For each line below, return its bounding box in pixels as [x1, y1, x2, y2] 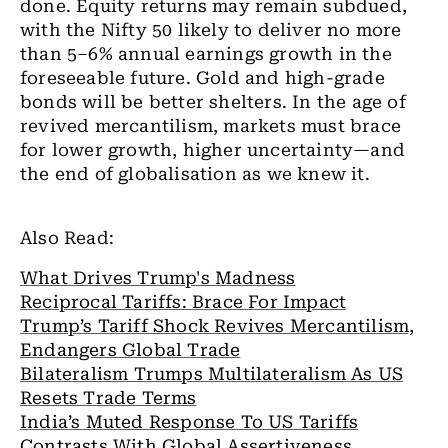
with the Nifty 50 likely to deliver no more [20, 20, 402, 40]
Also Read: [20, 228, 114, 248]
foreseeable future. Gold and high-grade [20, 68, 385, 88]
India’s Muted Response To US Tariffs [20, 412, 359, 432]
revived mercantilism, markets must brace [20, 116, 402, 136]
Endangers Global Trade [20, 340, 241, 360]
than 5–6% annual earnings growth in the [20, 44, 392, 64]
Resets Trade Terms [20, 388, 197, 408]
